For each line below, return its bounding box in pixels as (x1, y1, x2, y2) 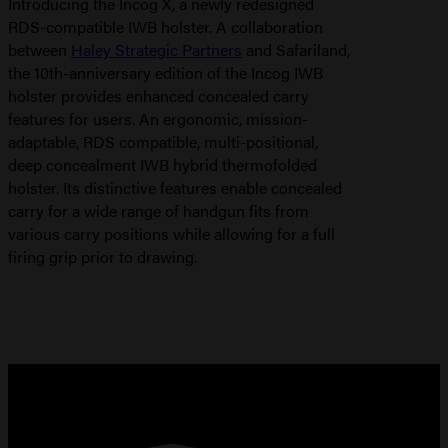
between (8, 37, 71, 61)
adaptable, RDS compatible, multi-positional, (8, 129, 318, 153)
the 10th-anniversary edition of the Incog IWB (8, 60, 323, 84)
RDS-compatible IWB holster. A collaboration (8, 14, 323, 38)
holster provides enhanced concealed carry (8, 83, 309, 107)
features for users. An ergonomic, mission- (8, 106, 308, 130)
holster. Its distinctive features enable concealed (8, 175, 342, 199)
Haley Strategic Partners (71, 37, 242, 61)
